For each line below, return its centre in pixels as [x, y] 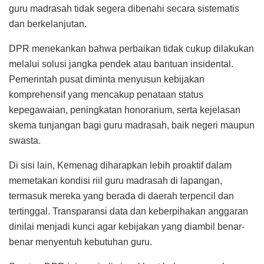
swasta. [25, 140]
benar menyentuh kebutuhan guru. [80, 242]
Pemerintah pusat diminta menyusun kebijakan [107, 79]
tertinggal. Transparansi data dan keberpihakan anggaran [128, 211]
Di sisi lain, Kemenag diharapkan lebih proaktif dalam [120, 165]
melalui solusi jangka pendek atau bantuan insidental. [121, 64]
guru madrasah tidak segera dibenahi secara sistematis [124, 8]
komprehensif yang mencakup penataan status [106, 94]
